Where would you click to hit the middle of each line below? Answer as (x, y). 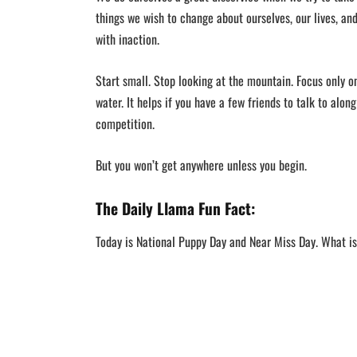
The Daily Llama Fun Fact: (175, 208)
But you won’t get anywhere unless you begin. (201, 165)
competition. (125, 124)
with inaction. (127, 39)
